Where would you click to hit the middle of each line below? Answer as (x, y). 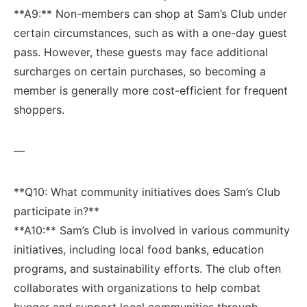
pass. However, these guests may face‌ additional (141, 52)
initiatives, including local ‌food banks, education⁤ (139, 249)
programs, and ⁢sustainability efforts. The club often (147, 268)
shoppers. (39, 109)
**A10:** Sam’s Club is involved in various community (152, 230)
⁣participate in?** (57, 211)
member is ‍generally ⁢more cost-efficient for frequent (151, 90)
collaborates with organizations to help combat (137, 287)
